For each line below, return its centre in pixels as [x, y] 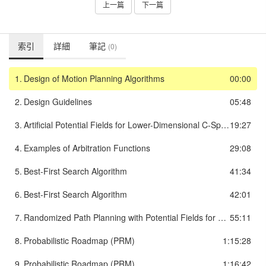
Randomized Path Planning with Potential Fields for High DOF [222, 218]
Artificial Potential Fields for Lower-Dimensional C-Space [225, 125]
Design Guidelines [58, 102]
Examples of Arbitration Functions [87, 148]
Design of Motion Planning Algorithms [94, 79]
